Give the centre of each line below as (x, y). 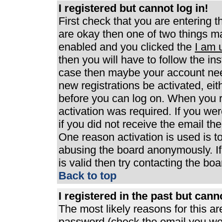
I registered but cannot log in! (133, 8)
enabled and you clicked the (127, 47)
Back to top (87, 176)
